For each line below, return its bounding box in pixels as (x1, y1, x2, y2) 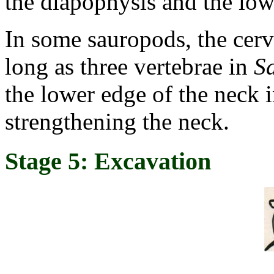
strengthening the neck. (5, 108, 229, 135)
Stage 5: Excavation (5, 147, 211, 175)
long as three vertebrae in (5, 53, 254, 80)
